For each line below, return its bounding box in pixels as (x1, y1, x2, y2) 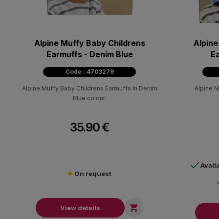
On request (74, 169, 111, 177)
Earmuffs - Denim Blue (46, 49, 133, 59)
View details (60, 203, 100, 212)
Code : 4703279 (65, 67, 114, 75)
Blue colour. (73, 94, 106, 102)
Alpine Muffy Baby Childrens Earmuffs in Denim (22, 84, 157, 92)
